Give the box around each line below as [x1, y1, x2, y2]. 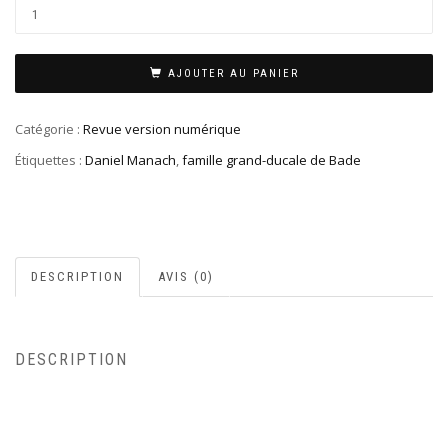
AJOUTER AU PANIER [167, 67, 299, 81]
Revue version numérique [83, 119, 241, 138]
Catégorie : [15, 119, 83, 138]
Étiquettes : [15, 150, 85, 169]
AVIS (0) [158, 268, 214, 284]
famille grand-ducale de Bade [182, 150, 361, 169]
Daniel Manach [85, 150, 176, 169]
